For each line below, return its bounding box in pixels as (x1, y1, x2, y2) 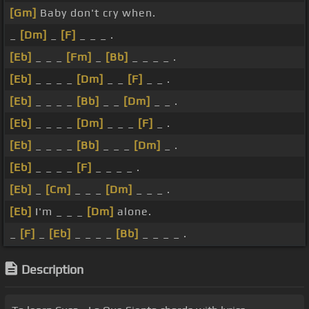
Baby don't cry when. (37, 6, 156, 20)
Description (21, 262, 83, 277)
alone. (114, 205, 152, 219)
